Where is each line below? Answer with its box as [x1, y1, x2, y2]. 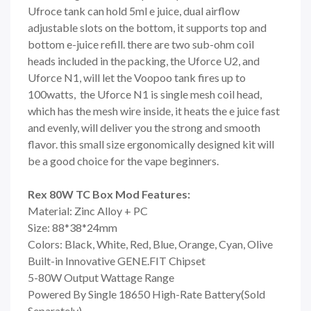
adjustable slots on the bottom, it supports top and [28, 20, 267, 34]
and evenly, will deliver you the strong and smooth [28, 120, 260, 134]
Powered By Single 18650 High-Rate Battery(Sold [28, 287, 265, 301]
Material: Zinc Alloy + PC [28, 203, 148, 217]
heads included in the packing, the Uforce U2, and [28, 53, 260, 67]
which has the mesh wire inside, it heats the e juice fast [28, 103, 280, 117]
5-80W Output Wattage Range [28, 270, 174, 284]
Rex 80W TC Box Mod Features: [28, 187, 190, 201]
